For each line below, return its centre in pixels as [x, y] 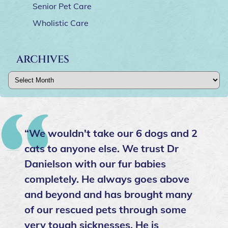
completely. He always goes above [107, 179]
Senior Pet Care [62, 6]
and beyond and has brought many [108, 194]
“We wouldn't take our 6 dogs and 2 [111, 133]
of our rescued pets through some [105, 210]
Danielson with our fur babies [95, 164]
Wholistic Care [61, 23]
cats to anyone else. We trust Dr [102, 149]
